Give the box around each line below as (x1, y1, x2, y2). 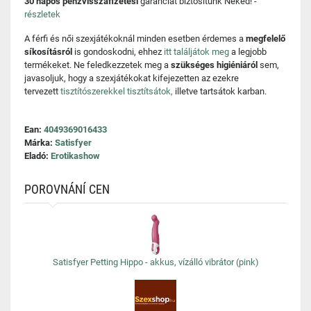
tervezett (24, 86, 60, 96)
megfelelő (246, 33, 285, 44)
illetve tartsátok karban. (173, 86, 267, 96)
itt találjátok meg (164, 47, 229, 57)
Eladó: (24, 151, 51, 161)
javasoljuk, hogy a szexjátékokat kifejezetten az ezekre (24, 73, 239, 83)
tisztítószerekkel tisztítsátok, (60, 86, 173, 96)
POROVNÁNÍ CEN (24, 182, 110, 196)
